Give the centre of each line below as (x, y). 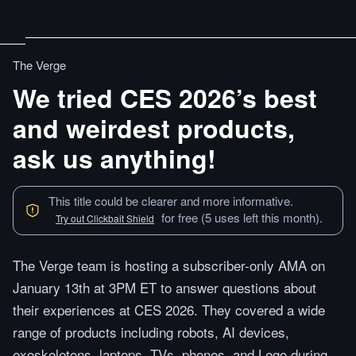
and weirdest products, (154, 128)
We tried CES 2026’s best (165, 98)
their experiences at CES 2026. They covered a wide (169, 310)
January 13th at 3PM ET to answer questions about (164, 287)
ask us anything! (114, 158)
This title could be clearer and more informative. (171, 201)
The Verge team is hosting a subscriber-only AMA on (169, 265)
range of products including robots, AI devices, (151, 332)
